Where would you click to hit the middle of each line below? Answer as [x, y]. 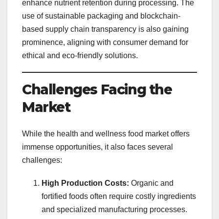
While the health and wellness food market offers [106, 133]
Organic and [151, 183]
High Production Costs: [85, 183]
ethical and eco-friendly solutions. [80, 56]
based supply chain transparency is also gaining [105, 29]
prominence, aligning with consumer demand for [105, 43]
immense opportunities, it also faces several [98, 147]
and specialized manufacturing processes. [114, 209]
